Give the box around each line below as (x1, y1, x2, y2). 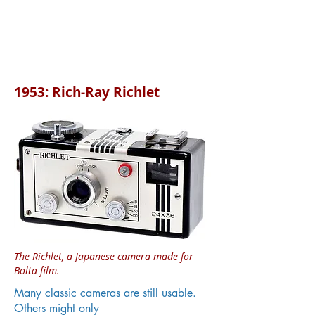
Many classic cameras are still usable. (14, 285, 196, 300)
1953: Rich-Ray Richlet (14, 83, 160, 101)
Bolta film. (14, 264, 60, 277)
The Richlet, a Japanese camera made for (14, 250, 193, 263)
